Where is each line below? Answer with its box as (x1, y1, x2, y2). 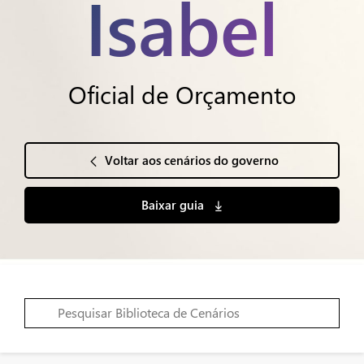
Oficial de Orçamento (67, 78, 297, 110)
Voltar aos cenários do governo (105, 152, 279, 168)
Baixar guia (141, 197, 207, 213)
